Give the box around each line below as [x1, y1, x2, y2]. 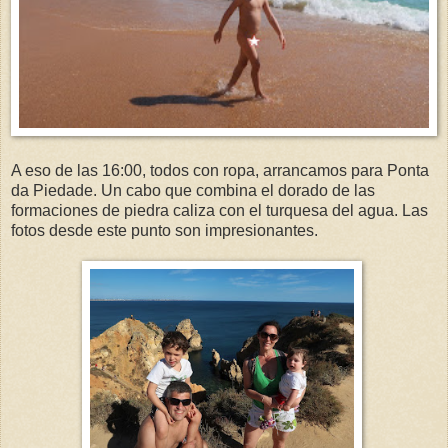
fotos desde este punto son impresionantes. [11, 221, 318, 239]
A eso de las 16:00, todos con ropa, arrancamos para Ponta [11, 161, 429, 179]
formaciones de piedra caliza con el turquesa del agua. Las [11, 201, 428, 219]
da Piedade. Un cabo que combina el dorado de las [11, 181, 375, 199]
